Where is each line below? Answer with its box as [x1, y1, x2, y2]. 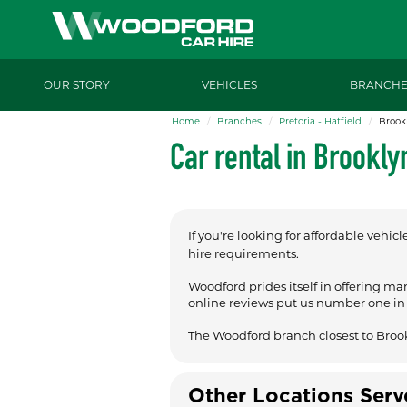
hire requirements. [188, 245, 299, 261]
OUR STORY [43, 77, 110, 92]
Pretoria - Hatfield [279, 114, 362, 127]
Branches [217, 114, 262, 127]
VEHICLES [201, 77, 257, 92]
